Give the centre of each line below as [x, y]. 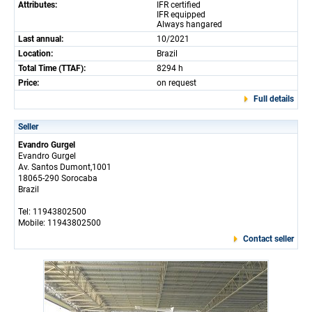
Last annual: [41, 39]
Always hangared [189, 24]
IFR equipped [181, 15]
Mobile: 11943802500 [60, 223]
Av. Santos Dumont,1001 [65, 167]
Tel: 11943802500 [52, 212]
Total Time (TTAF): [52, 68]
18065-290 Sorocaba [58, 178]
